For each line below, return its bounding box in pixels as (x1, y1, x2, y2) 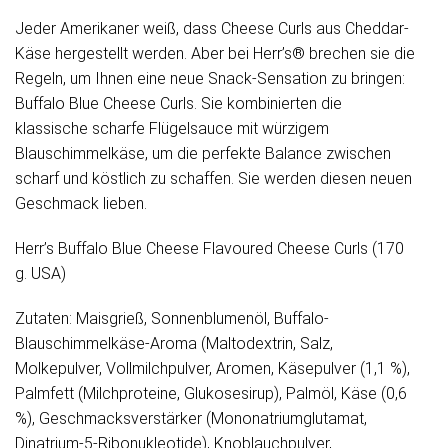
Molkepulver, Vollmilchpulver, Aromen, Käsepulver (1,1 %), (15, 359, 410, 379)
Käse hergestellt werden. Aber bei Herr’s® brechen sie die (15, 44, 415, 64)
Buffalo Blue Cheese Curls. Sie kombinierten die (15, 94, 342, 114)
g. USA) (15, 264, 66, 284)
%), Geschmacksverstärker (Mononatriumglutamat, (15, 409, 367, 429)
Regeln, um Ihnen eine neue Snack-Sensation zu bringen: (15, 69, 405, 89)
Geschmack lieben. (15, 194, 147, 214)
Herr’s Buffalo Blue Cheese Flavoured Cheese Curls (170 (15, 239, 404, 259)
